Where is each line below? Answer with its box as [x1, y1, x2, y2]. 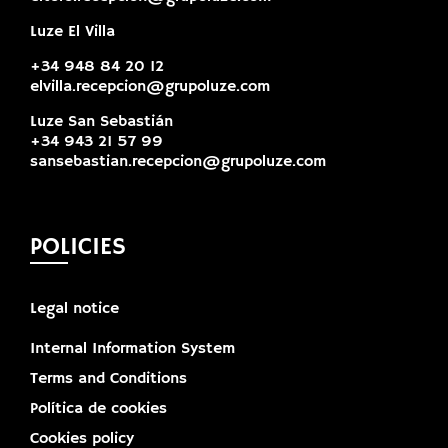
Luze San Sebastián [29, 112, 173, 133]
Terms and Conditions [29, 369, 187, 390]
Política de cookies [29, 399, 167, 420]
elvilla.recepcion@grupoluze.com [29, 77, 270, 98]
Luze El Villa [29, 22, 115, 43]
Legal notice [29, 299, 119, 320]
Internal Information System [29, 339, 235, 360]
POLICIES [29, 232, 126, 263]
